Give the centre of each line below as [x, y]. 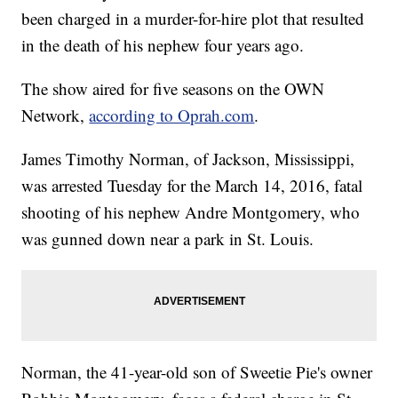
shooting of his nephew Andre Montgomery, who [191, 212]
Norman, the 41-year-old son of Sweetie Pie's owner [197, 372]
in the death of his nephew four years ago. [163, 45]
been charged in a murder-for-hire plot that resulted [193, 19]
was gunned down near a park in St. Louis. [168, 239]
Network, [56, 115]
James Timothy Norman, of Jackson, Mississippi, [188, 159]
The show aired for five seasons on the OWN [173, 89]
